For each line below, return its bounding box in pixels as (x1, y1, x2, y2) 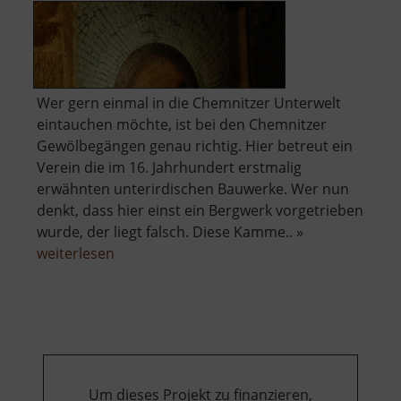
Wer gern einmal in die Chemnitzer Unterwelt (37, 93, 341, 114)
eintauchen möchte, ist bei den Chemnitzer (37, 115, 327, 135)
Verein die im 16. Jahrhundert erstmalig (37, 158, 302, 178)
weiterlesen (37, 243, 115, 264)
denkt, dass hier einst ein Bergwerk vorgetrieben (37, 200, 363, 221)
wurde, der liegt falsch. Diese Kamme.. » (37, 222, 303, 243)
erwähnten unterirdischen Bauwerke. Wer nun (37, 179, 349, 200)
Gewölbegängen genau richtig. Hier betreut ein (37, 136, 353, 157)
